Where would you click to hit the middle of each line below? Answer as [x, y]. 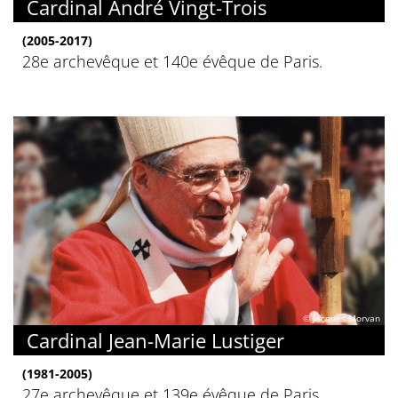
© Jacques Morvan [342, 318]
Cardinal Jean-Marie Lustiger [155, 341]
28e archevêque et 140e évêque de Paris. [172, 62]
